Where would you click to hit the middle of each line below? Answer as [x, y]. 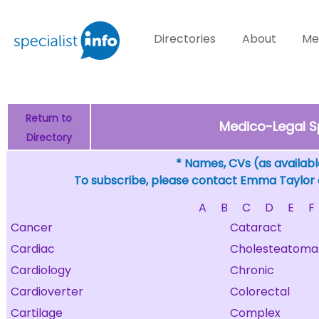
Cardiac [33, 249]
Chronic [252, 270]
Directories [185, 39]
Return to [49, 118]
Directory [49, 137]
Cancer [32, 228]
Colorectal [260, 292]
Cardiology [41, 270]
